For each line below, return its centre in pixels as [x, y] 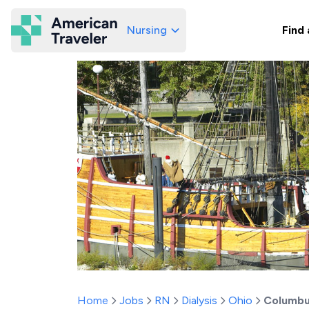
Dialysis [199, 300]
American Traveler [137, 36]
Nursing [147, 30]
